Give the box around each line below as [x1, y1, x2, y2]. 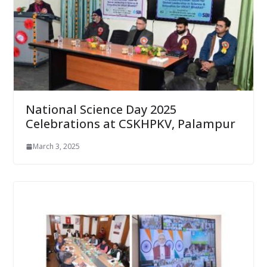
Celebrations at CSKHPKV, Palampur [25, 116, 235, 132]
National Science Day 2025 [25, 101, 176, 118]
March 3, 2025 [32, 141, 80, 152]
